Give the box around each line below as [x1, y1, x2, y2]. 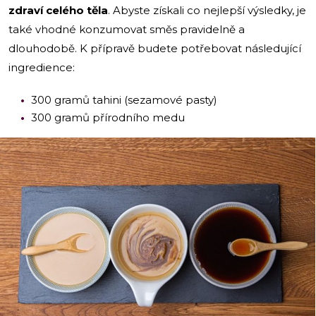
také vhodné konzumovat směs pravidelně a [8, 22, 245, 36]
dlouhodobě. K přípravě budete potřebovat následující [8, 41, 301, 55]
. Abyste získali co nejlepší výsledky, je [108, 3, 306, 17]
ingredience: [8, 60, 78, 74]
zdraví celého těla [8, 3, 108, 17]
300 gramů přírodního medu [31, 110, 185, 124]
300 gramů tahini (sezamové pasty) [31, 92, 217, 107]
